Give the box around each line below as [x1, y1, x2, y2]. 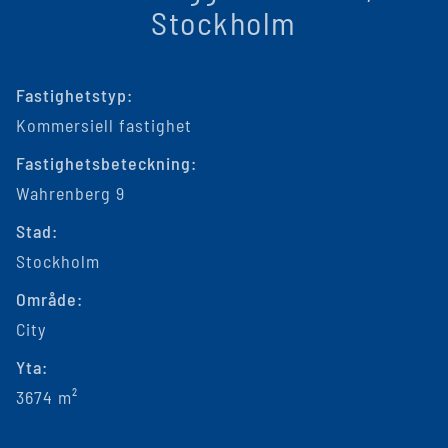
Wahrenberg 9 [16, 182, 125, 204]
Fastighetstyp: [16, 84, 133, 106]
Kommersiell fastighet [16, 114, 192, 136]
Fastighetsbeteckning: [16, 152, 197, 174]
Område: [16, 288, 83, 310]
